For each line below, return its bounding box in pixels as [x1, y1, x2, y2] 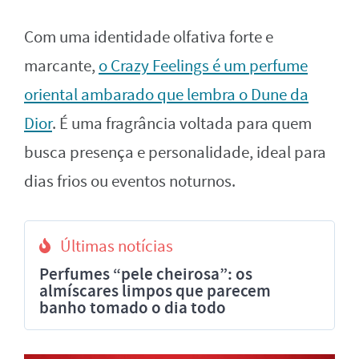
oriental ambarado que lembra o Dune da [24, 83, 309, 106]
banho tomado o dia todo [39, 296, 226, 319]
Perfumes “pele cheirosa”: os [39, 262, 252, 285]
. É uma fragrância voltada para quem [52, 112, 312, 135]
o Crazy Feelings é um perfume [99, 54, 308, 77]
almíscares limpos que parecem [39, 279, 271, 302]
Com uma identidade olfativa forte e [24, 26, 273, 48]
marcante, [24, 54, 99, 77]
